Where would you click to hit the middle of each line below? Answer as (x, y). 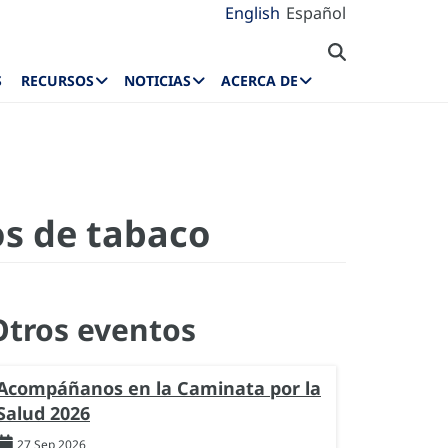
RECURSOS (58, 81)
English (252, 13)
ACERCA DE (259, 81)
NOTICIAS (158, 81)
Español (316, 13)
